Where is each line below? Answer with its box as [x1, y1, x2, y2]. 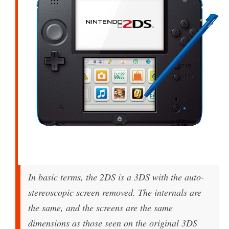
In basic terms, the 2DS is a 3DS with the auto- [28, 171, 204, 184]
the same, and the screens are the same [28, 201, 173, 214]
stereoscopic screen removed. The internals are [28, 186, 201, 199]
